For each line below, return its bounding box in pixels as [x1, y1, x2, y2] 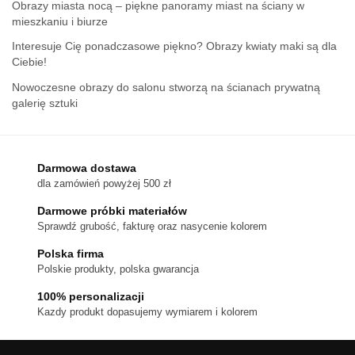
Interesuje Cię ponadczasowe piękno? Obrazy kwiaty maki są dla [12, 40, 337, 53]
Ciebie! [12, 55, 47, 69]
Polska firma [37, 246, 104, 260]
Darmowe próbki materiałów [37, 204, 187, 217]
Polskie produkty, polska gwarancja [37, 262, 199, 275]
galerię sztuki [12, 96, 78, 109]
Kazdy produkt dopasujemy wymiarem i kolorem [37, 305, 258, 318]
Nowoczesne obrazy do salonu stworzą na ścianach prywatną [12, 80, 320, 94]
